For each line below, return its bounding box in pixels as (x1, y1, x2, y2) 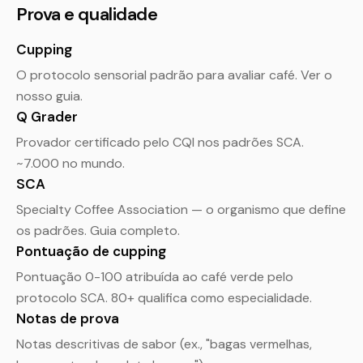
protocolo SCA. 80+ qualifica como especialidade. (16, 289, 312, 306)
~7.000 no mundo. (16, 155, 125, 172)
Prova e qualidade (16, 2, 158, 26)
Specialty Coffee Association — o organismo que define (16, 201, 346, 218)
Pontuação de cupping (16, 242, 166, 260)
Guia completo (90, 222, 177, 239)
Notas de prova (16, 310, 119, 327)
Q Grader (16, 108, 78, 126)
